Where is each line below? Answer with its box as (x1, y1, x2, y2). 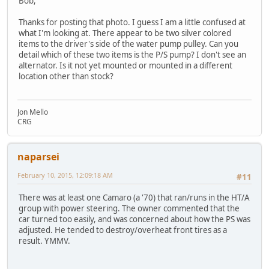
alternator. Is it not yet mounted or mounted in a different (19, 60, 232, 71)
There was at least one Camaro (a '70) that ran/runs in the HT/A (19, 192, 250, 204)
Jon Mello (17, 106, 48, 117)
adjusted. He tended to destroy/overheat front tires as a (19, 225, 227, 236)
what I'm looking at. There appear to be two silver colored (19, 28, 231, 39)
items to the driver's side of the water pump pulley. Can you (19, 38, 238, 50)
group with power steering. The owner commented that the (19, 203, 240, 214)
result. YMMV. (19, 235, 70, 247)
